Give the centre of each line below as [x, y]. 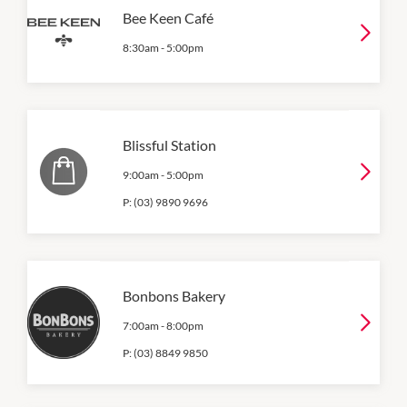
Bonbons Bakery [174, 295]
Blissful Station [169, 144]
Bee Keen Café [168, 17]
